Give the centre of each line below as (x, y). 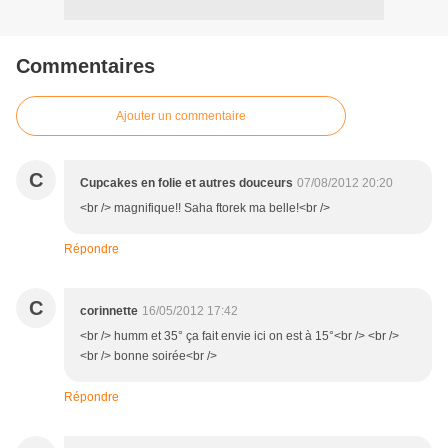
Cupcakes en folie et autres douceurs (186, 183)
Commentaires (85, 66)
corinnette (109, 311)
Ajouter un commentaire (181, 116)
